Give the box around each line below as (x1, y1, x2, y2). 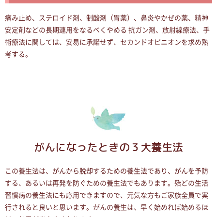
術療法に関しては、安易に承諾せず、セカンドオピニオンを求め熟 (5, 38, 208, 46)
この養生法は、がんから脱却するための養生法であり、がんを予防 (5, 167, 208, 175)
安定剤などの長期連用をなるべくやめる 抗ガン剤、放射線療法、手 (5, 26, 210, 34)
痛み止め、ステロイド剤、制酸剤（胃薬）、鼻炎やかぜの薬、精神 (5, 14, 208, 22)
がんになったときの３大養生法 (34, 139, 183, 155)
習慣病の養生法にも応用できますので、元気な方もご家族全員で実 (5, 191, 208, 200)
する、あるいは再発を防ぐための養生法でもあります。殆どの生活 (5, 179, 208, 187)
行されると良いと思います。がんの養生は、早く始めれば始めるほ (5, 203, 208, 212)
